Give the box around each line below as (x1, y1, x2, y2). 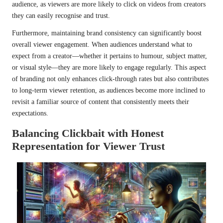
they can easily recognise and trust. (12, 11, 110, 19)
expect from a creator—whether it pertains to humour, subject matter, (12, 52, 207, 60)
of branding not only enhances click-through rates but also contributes (12, 75, 209, 83)
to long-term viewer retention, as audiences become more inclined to (12, 86, 205, 94)
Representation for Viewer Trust (12, 139, 165, 152)
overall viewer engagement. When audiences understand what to (12, 40, 192, 48)
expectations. (12, 109, 48, 117)
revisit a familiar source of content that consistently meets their (12, 98, 189, 106)
